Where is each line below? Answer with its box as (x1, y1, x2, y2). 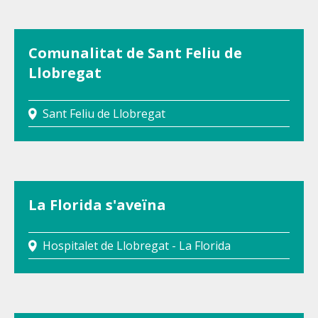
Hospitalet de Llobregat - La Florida (43, 238, 231, 253)
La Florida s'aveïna (28, 195, 166, 214)
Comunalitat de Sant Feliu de (28, 43, 242, 62)
